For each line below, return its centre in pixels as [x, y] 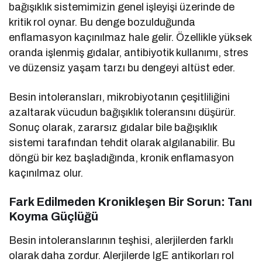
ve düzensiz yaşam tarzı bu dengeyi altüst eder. [122, 68]
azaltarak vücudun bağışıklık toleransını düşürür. [123, 113]
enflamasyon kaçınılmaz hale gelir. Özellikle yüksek [130, 38]
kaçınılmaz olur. [46, 173]
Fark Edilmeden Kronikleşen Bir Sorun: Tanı [130, 202]
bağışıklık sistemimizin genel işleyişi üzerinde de [122, 7]
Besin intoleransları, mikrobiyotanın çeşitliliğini [120, 97]
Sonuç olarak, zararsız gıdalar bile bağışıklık [113, 128]
